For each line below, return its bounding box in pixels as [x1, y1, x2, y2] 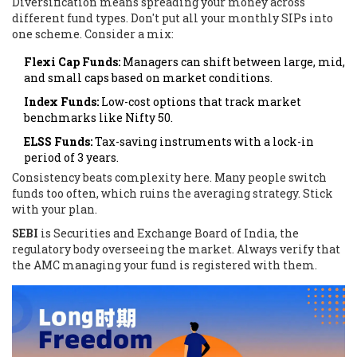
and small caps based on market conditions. [24, 69, 273, 85]
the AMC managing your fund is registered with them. [12, 257, 317, 273]
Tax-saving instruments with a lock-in [92, 133, 314, 149]
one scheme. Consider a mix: [12, 25, 174, 41]
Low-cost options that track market [99, 93, 301, 109]
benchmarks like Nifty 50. [24, 109, 173, 125]
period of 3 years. [24, 149, 119, 165]
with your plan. [12, 201, 97, 217]
